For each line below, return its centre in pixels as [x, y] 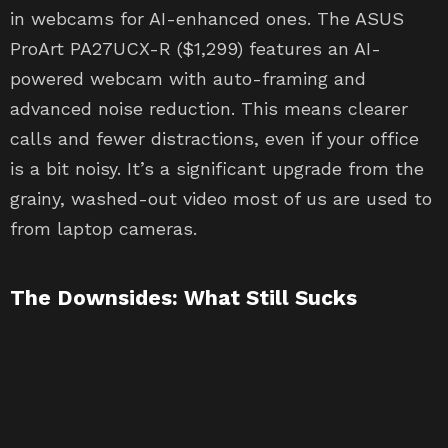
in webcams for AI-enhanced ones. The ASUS [207, 18]
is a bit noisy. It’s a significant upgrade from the [217, 168]
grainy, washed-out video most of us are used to [221, 198]
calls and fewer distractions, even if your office [214, 138]
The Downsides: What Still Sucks [183, 297]
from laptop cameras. [103, 228]
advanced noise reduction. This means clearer [209, 108]
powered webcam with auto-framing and [188, 78]
